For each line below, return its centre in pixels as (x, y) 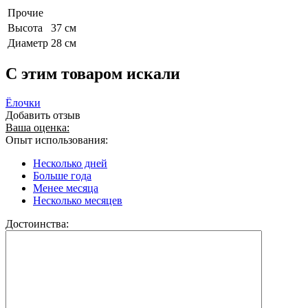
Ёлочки (23, 103)
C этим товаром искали (93, 74)
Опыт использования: (57, 140)
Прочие (25, 12)
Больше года (62, 176)
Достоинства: (37, 224)
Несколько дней (70, 164)
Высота (25, 27)
